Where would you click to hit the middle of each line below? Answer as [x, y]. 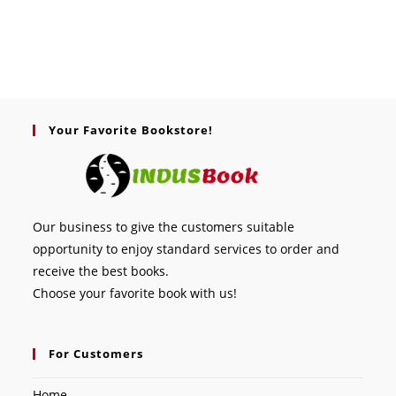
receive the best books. [101, 271]
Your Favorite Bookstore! [131, 130]
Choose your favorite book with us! [135, 293]
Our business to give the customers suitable [164, 227]
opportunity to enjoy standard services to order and [187, 249]
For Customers [96, 354]
